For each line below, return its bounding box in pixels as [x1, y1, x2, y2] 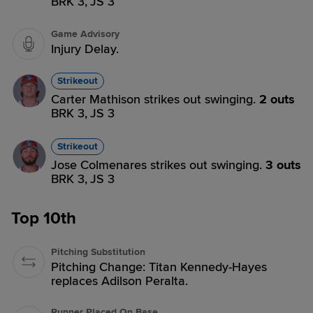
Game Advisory [51, 28, 119, 40]
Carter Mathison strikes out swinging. [51, 92, 259, 107]
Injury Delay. [51, 41, 119, 57]
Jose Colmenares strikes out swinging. [51, 157, 265, 173]
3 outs [265, 157, 301, 173]
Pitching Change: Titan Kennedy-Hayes [51, 259, 267, 275]
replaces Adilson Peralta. [51, 273, 188, 289]
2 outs [259, 92, 295, 107]
